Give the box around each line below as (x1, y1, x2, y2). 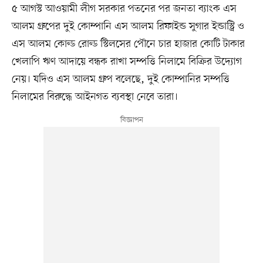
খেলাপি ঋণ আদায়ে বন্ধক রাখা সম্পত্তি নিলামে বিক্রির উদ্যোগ (11, 55, 242, 69)
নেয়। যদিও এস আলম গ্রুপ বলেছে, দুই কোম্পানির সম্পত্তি (11, 72, 230, 87)
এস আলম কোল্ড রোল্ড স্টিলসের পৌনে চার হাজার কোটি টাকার (11, 37, 245, 52)
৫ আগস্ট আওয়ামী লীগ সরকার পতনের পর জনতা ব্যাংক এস (11, 2, 237, 16)
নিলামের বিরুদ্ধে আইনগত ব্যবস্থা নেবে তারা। (11, 90, 178, 104)
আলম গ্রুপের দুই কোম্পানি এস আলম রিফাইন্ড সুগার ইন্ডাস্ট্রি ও (11, 19, 244, 34)
